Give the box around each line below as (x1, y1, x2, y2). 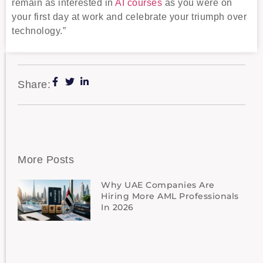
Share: (18, 78, 50, 90)
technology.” (12, 26, 66, 36)
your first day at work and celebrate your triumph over (12, 12, 247, 22)
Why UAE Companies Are (101, 179, 215, 190)
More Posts (18, 153, 74, 166)
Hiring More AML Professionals (101, 190, 239, 201)
